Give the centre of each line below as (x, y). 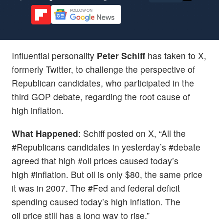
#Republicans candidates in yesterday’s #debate (106, 147)
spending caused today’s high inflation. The (96, 201)
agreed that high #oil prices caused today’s (95, 160)
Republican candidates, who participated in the (103, 83)
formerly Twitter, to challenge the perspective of (103, 69)
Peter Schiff (121, 55)
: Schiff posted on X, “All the (132, 133)
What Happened (45, 133)
